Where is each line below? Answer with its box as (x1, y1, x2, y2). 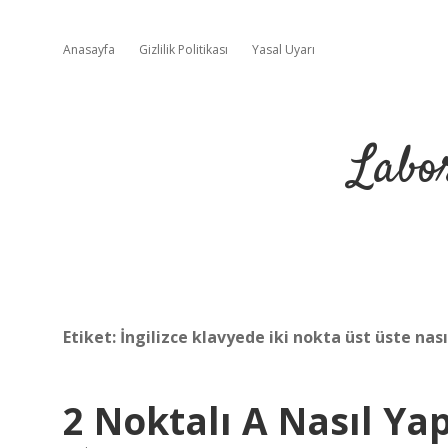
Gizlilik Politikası (139, 41, 228, 58)
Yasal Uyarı (252, 41, 315, 58)
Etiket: (63, 326, 120, 348)
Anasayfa (63, 41, 115, 58)
